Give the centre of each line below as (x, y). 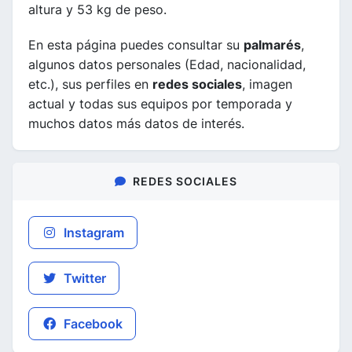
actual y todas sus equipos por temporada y (160, 104)
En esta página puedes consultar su (136, 45)
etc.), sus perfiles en (90, 84)
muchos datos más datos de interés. (136, 123)
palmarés (272, 45)
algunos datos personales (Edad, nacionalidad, (167, 64)
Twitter (83, 278)
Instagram (92, 233)
